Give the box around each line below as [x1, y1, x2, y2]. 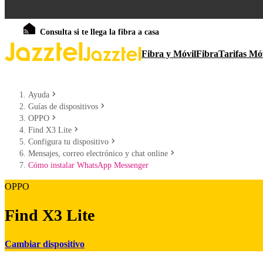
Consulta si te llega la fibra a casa [40, 28, 159, 36]
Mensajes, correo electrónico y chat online [28, 149, 168, 158]
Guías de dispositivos [28, 102, 98, 111]
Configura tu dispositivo [28, 137, 109, 146]
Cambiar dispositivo [5, 238, 85, 249]
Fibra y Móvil [141, 49, 196, 59]
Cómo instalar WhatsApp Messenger [28, 161, 149, 170]
